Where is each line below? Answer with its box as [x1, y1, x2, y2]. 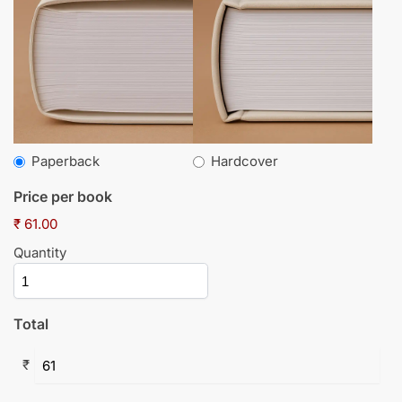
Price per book [13, 188, 112, 206]
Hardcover [211, 153, 278, 170]
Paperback [31, 153, 100, 170]
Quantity [13, 244, 66, 262]
